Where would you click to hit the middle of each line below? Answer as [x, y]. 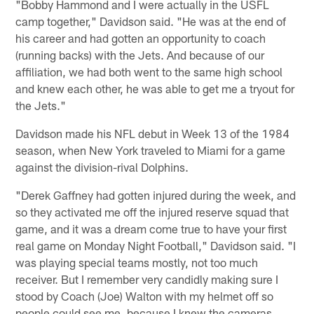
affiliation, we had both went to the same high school [149, 72]
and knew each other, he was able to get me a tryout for [155, 89]
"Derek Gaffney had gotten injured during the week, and [156, 195]
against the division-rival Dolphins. [102, 167]
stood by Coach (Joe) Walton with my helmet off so [145, 296]
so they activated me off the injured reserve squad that [152, 212]
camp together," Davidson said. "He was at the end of [151, 21]
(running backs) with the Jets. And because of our [140, 55]
